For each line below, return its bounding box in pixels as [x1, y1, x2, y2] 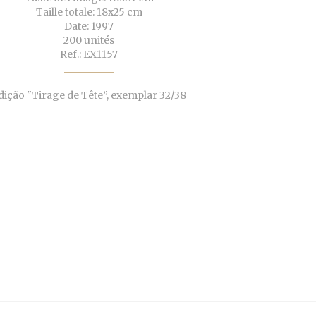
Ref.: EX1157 [60, 48, 118, 61]
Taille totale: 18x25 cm [35, 6, 142, 19]
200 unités [63, 34, 114, 47]
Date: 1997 [64, 20, 114, 33]
